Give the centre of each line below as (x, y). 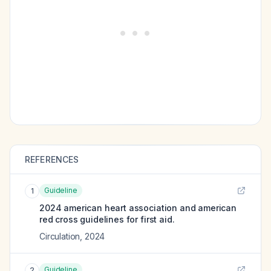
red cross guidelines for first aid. (107, 219)
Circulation (60, 236)
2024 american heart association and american (138, 208)
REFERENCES (52, 159)
